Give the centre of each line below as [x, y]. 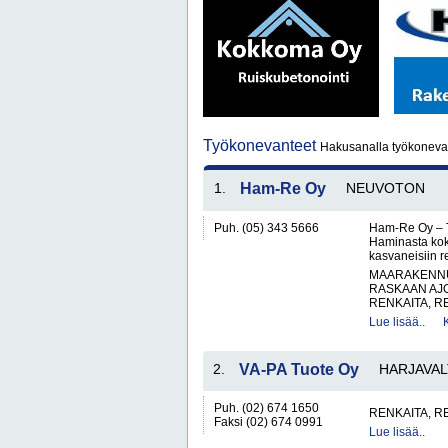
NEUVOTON [385, 188]
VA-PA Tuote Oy [299, 369]
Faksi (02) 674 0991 [268, 422]
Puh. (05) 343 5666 [266, 228]
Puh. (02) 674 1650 [266, 408]
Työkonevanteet [261, 145]
